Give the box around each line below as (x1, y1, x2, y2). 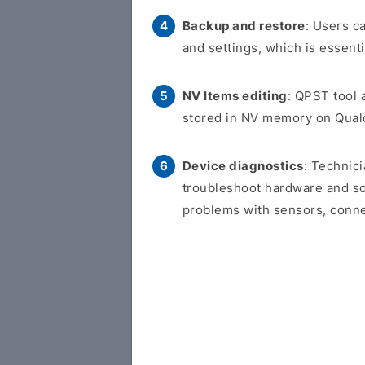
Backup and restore (182, 18, 306, 33)
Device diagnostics (182, 158, 304, 174)
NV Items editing (182, 88, 288, 103)
